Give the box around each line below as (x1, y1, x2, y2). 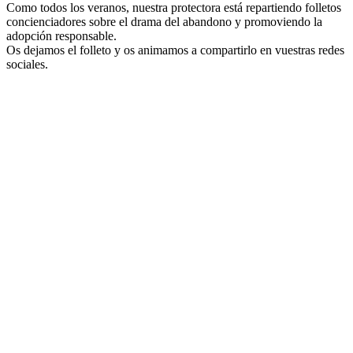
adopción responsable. (6, 29, 117, 43)
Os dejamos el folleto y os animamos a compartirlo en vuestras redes (6, 43, 344, 58)
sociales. (6, 58, 48, 72)
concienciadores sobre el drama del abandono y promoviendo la (6, 15, 322, 29)
